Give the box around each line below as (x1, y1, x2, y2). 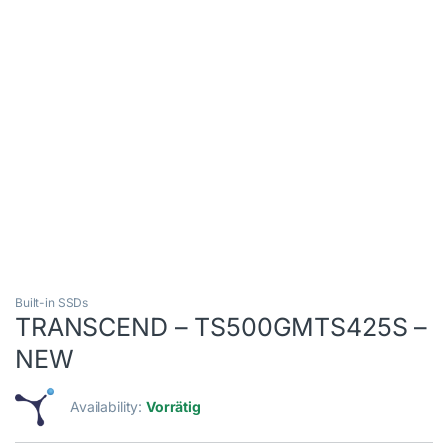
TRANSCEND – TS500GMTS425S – (15, 312, 428, 343)
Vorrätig (146, 398, 201, 416)
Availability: (70, 398, 147, 416)
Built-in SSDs (15, 295, 89, 311)
